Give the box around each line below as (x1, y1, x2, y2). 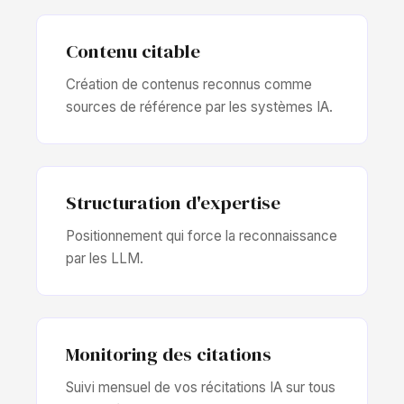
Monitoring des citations (66, 341, 271, 367)
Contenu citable (66, 38, 200, 64)
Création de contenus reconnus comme (66, 76, 312, 93)
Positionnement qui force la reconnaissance (66, 227, 337, 244)
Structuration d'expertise (66, 189, 280, 216)
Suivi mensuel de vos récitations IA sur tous (66, 379, 335, 396)
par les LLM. (66, 250, 143, 267)
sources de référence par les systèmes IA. (66, 98, 333, 115)
